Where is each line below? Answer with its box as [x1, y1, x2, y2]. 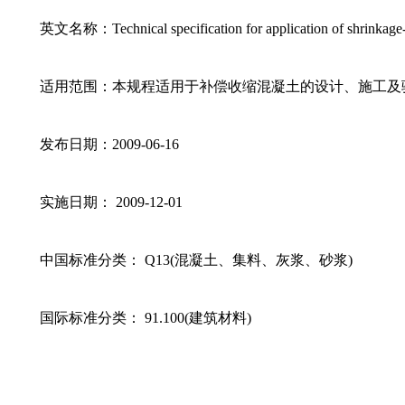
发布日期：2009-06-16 [39, 137, 179, 152]
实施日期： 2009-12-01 [39, 194, 183, 210]
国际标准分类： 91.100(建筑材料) [39, 310, 251, 325]
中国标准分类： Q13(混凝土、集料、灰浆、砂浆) [39, 252, 353, 268]
